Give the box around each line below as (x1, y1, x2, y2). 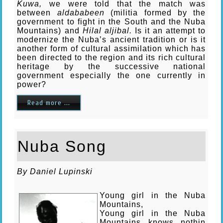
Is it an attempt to (134, 26, 206, 35)
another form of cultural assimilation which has (17, 44, 206, 53)
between (17, 8, 57, 17)
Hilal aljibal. (82, 26, 135, 35)
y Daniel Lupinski (23, 167, 93, 176)
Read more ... (27, 98, 71, 107)
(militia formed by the (111, 8, 206, 17)
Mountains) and (17, 26, 83, 35)
